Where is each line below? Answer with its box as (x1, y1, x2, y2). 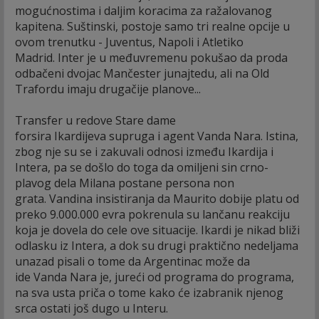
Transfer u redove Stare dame (15, 112, 176, 128)
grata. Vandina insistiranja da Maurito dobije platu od (15, 190, 299, 206)
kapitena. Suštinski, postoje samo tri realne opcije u (15, 18, 290, 34)
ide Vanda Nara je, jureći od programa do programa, (15, 268, 294, 285)
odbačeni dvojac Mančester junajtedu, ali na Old (15, 65, 269, 81)
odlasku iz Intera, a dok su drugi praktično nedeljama (15, 237, 298, 253)
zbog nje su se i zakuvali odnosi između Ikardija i (15, 143, 273, 159)
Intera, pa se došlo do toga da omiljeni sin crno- (15, 159, 268, 175)
